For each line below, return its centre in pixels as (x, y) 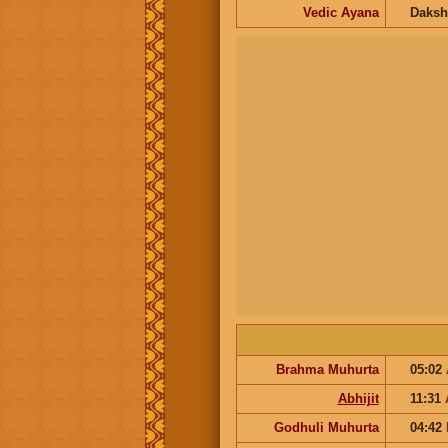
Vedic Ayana (340, 12)
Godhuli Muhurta (326, 427)
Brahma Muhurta (327, 369)
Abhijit (358, 398)
